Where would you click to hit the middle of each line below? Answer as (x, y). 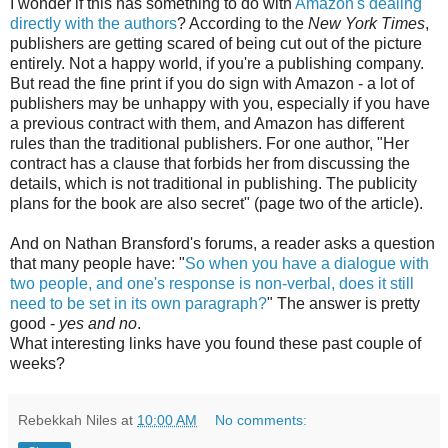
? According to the (242, 24)
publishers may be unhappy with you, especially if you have (220, 104)
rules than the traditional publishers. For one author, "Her (209, 144)
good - (34, 324)
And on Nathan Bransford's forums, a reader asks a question (222, 244)
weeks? (37, 364)
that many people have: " (97, 264)
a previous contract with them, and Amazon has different (207, 124)
